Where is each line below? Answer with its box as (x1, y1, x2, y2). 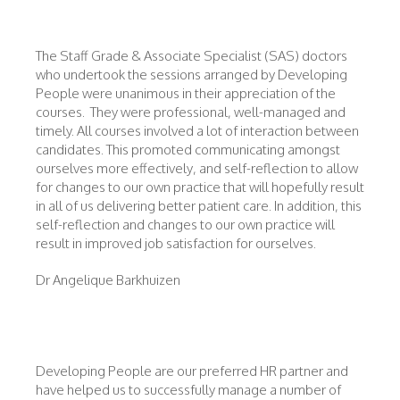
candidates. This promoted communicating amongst (36, 141, 340, 158)
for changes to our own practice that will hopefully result (36, 179, 364, 196)
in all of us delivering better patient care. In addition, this (36, 197, 362, 214)
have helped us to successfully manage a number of (36, 381, 341, 398)
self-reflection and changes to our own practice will (36, 216, 335, 233)
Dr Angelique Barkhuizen (36, 271, 180, 288)
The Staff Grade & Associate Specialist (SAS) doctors (36, 47, 347, 64)
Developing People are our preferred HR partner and (36, 362, 348, 379)
